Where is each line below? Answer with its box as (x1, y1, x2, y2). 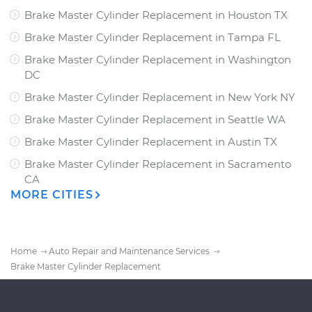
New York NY (228, 90, 295, 104)
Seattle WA (228, 112, 286, 126)
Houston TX (228, 8, 288, 22)
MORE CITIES (10, 187, 93, 201)
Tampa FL (228, 30, 281, 44)
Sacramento (228, 157, 291, 171)
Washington (228, 52, 291, 66)
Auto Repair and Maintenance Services (49, 245, 210, 256)
